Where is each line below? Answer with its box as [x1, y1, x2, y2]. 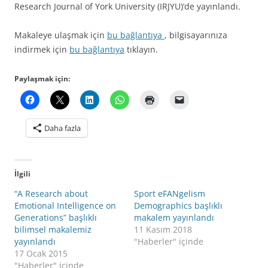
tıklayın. [124, 44, 158, 56]
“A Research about [14, 188, 88, 200]
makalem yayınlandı [134, 212, 214, 224]
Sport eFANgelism [134, 188, 205, 200]
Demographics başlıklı [134, 200, 223, 212]
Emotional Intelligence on [14, 200, 116, 212]
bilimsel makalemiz [14, 224, 92, 236]
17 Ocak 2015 [14, 248, 68, 260]
